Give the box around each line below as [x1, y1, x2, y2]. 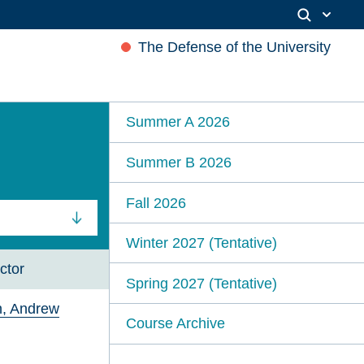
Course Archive [126, 314, 226, 332]
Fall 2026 [126, 193, 187, 211]
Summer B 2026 [126, 153, 232, 171]
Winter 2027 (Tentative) [126, 234, 278, 252]
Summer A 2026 [126, 113, 231, 131]
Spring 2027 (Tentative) [126, 274, 278, 292]
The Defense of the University [137, 38, 331, 56]
